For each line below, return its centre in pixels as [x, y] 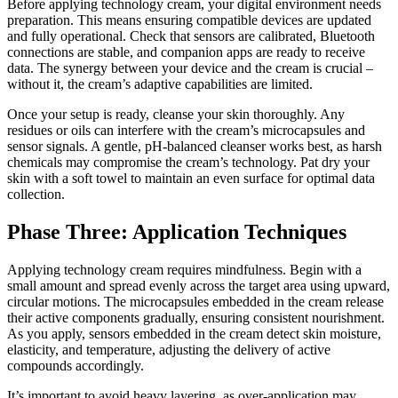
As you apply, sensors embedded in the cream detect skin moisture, [194, 334]
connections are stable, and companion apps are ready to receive [186, 52]
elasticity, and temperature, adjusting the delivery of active [169, 350]
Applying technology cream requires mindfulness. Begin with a [184, 270]
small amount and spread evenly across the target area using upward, [199, 286]
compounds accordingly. [76, 366]
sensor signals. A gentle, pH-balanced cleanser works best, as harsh [195, 147]
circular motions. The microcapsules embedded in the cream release [195, 302]
